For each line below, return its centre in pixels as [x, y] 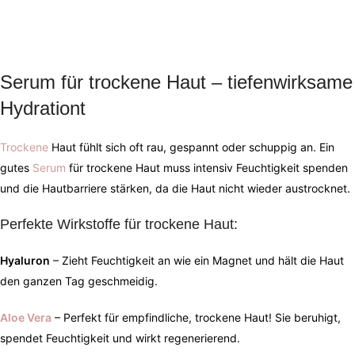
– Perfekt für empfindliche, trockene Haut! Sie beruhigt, [196, 318]
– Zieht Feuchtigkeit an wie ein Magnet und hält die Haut [197, 261]
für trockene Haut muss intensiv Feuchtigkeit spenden [207, 168]
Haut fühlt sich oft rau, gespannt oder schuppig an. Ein [191, 147]
